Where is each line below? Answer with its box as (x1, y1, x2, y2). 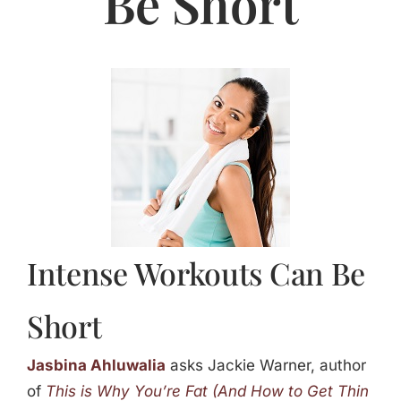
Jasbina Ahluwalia (26, 356, 166, 375)
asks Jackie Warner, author (165, 356, 366, 375)
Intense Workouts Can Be (26, 252, 366, 294)
